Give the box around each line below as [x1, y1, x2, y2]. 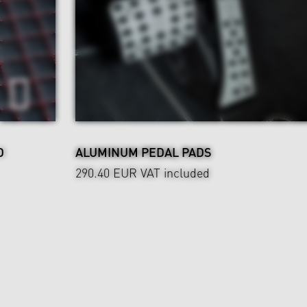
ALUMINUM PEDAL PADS [75, 143, 212, 161]
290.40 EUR [75, 164, 137, 182]
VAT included [137, 164, 210, 182]
